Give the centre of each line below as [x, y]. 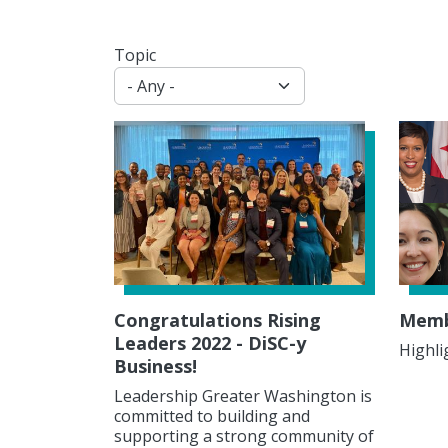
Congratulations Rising [217, 319]
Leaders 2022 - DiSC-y [210, 342]
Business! [155, 365]
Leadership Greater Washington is [243, 395]
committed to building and [212, 415]
